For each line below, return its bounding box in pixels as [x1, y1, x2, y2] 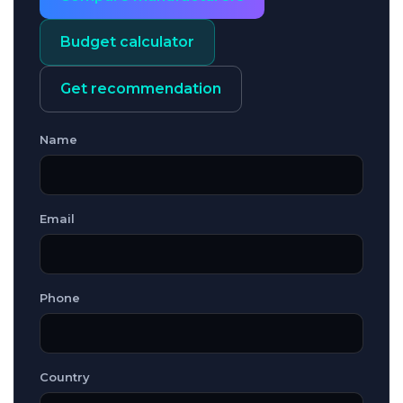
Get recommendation [60, 79, 221, 97]
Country [40, 369, 90, 384]
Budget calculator [60, 32, 194, 50]
